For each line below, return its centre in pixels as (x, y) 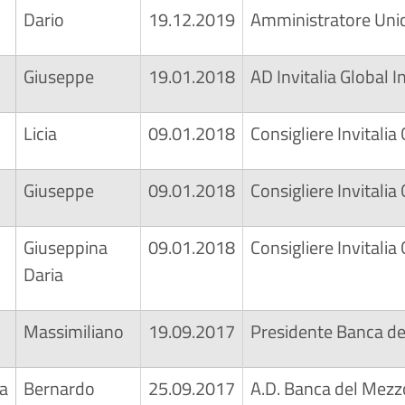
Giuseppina (66, 247)
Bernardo (59, 388)
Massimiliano (74, 331)
